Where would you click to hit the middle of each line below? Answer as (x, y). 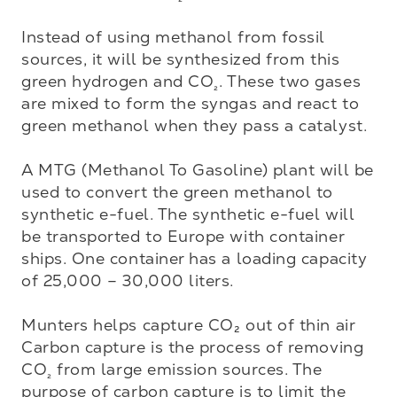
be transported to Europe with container (183, 236)
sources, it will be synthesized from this (181, 59)
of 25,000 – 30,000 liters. (128, 280)
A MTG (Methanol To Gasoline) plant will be (198, 170)
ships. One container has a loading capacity (195, 258)
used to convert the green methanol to (177, 192)
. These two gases (290, 81)
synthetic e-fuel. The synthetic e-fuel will (188, 214)
